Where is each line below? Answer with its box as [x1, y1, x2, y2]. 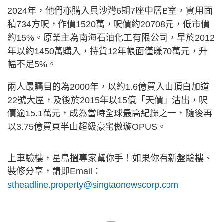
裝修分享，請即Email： [7, 166, 101, 176]
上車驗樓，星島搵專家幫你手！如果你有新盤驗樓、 [7, 153, 213, 163]
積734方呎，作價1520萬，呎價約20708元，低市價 [7, 19, 210, 29]
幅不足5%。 [7, 59, 56, 69]
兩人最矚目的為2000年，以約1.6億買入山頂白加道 [7, 82, 209, 92]
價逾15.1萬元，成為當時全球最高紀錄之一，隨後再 [7, 109, 212, 118]
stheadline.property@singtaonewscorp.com [7, 180, 178, 190]
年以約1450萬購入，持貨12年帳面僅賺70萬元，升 [7, 46, 208, 56]
